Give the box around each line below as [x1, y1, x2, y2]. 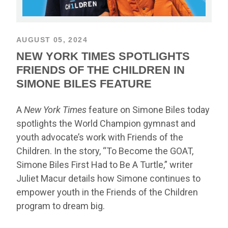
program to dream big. [16, 200, 105, 211]
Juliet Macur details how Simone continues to [16, 173, 201, 184]
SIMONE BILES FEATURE [16, 77, 152, 90]
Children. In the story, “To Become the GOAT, [16, 145, 193, 156]
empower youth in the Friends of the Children [16, 186, 198, 197]
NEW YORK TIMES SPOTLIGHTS [16, 49, 190, 63]
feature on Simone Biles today [87, 104, 210, 115]
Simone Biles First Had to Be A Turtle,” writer [16, 159, 193, 170]
